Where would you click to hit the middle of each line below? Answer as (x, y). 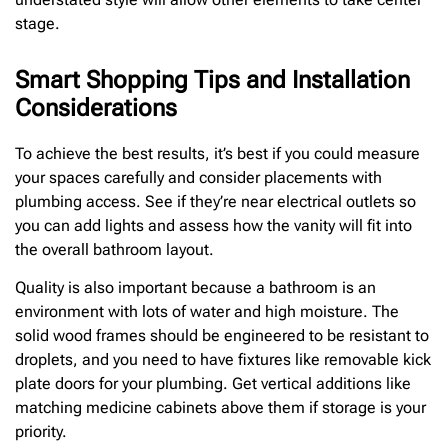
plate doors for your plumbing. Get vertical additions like (213, 383)
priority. (41, 431)
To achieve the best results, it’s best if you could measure (217, 153)
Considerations (96, 107)
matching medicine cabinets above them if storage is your (220, 407)
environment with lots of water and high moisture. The (207, 311)
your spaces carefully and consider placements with (198, 177)
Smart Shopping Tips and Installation (212, 79)
